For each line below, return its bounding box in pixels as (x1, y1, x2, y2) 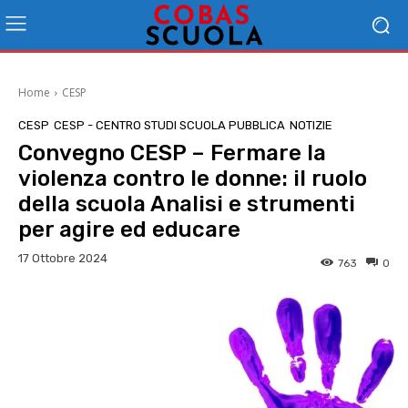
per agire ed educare (18, 217, 240, 242)
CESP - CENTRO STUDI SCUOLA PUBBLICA (54, 118, 285, 132)
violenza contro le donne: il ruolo (18, 166, 367, 191)
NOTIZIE (290, 118, 332, 132)
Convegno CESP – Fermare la (18, 140, 326, 166)
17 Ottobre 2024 (18, 251, 107, 266)
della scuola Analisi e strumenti (18, 191, 355, 217)
